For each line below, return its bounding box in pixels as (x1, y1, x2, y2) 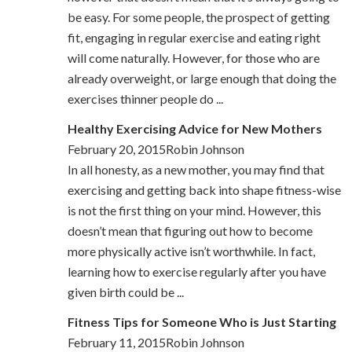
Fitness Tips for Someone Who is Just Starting (67, 314, 336, 330)
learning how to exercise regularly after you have (67, 264, 326, 280)
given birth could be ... (67, 284, 184, 300)
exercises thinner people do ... (67, 91, 223, 107)
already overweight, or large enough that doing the (67, 71, 336, 86)
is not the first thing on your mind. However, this (67, 203, 321, 218)
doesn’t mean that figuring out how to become (67, 223, 313, 239)
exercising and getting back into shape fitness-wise (67, 182, 341, 198)
